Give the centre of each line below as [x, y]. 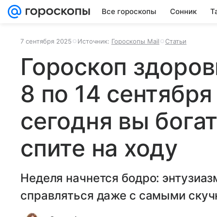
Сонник [183, 11]
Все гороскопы [129, 11]
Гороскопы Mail [135, 41]
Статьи [176, 41]
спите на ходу [99, 148]
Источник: [94, 41]
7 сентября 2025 [46, 41]
